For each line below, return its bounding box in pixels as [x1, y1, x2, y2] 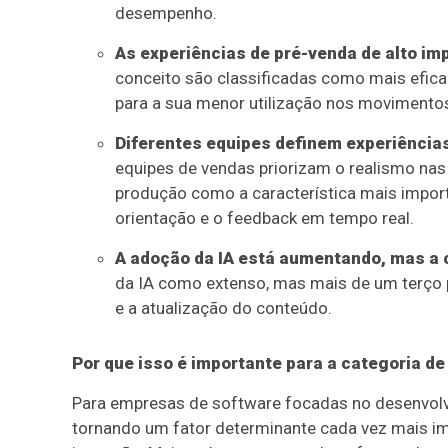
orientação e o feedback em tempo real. [114, 208, 414, 228]
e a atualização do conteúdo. [114, 298, 332, 318]
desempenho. [114, 3, 217, 23]
